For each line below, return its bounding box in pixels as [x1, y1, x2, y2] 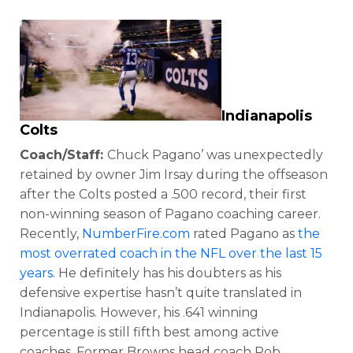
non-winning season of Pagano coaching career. [20, 206, 321, 221]
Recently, [20, 225, 82, 241]
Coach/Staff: [20, 147, 107, 162]
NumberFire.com [82, 225, 190, 241]
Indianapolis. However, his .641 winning [20, 304, 258, 320]
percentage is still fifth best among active [20, 324, 279, 340]
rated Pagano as [190, 225, 298, 241]
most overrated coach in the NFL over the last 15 [20, 245, 322, 261]
